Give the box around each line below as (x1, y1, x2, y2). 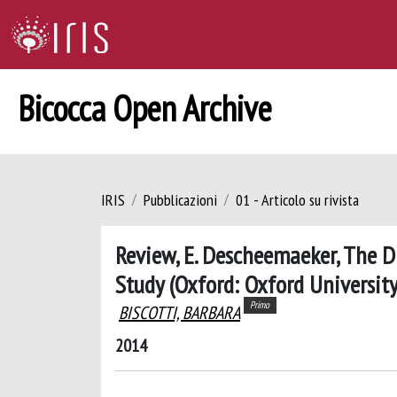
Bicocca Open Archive (18, 85, 272, 131)
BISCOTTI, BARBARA (119, 301, 240, 324)
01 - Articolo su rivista (236, 190, 359, 210)
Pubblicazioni (144, 190, 217, 210)
